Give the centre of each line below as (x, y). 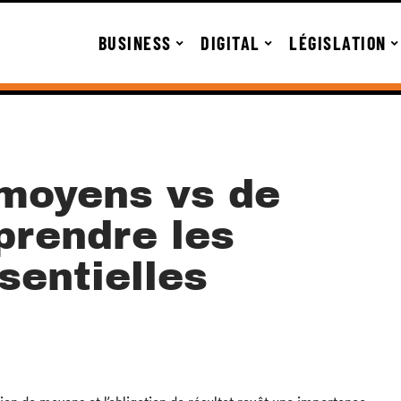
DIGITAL (230, 43)
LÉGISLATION (338, 43)
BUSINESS (135, 43)
